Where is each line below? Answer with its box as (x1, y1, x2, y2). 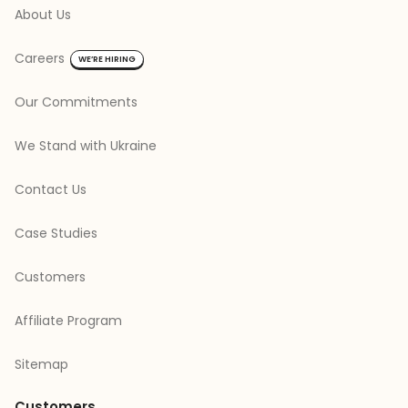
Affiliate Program (15, 311, 122, 330)
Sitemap (15, 354, 68, 373)
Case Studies (15, 223, 97, 242)
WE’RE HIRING (78, 53, 136, 65)
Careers (15, 48, 65, 67)
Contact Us (15, 179, 87, 199)
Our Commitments (15, 92, 138, 111)
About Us (15, 5, 71, 24)
